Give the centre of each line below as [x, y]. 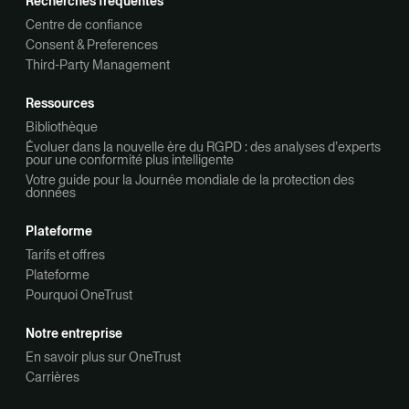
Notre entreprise [74, 334]
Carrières [52, 378]
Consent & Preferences [92, 45]
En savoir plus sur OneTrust [103, 357]
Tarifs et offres [65, 255]
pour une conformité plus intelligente [130, 160]
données [51, 193]
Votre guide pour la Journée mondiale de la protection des [190, 180]
